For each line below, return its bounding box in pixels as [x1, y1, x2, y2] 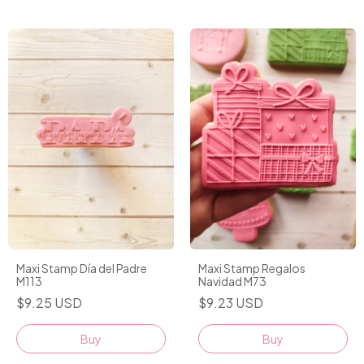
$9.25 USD [16, 293, 82, 311]
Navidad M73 [198, 273, 266, 288]
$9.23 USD [198, 293, 263, 311]
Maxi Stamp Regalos [198, 260, 305, 275]
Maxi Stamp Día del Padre [16, 260, 147, 275]
